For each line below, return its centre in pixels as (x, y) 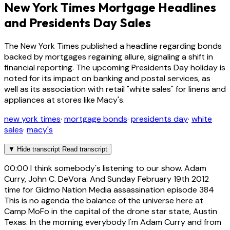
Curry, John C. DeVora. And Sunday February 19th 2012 (107, 179)
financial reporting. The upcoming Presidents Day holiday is (115, 67)
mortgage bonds (96, 119)
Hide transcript (39, 149)
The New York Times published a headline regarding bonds (113, 46)
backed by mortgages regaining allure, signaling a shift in (109, 56)
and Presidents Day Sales (78, 22)
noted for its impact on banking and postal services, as (107, 78)
